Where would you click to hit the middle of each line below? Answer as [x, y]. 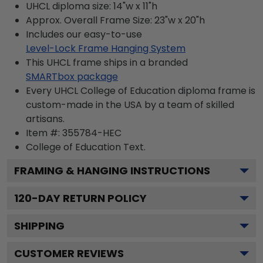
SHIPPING [39, 226]
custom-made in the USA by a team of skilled [130, 105]
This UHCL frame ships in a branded [107, 63]
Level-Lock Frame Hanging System [106, 48]
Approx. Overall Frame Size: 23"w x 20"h [115, 20]
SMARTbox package [72, 77]
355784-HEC [92, 133]
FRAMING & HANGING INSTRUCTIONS [112, 171]
